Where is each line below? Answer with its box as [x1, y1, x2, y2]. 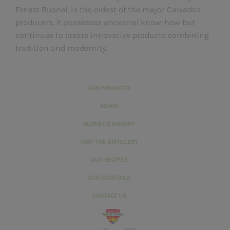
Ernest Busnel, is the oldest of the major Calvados [15, 5, 201, 15]
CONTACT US [91, 192, 126, 200]
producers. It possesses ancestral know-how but [15, 17, 195, 28]
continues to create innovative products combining [15, 30, 209, 41]
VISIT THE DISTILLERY [80, 138, 138, 146]
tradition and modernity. [15, 43, 107, 53]
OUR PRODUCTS [87, 84, 130, 92]
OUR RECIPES [90, 156, 127, 164]
